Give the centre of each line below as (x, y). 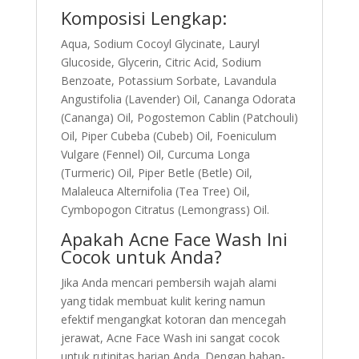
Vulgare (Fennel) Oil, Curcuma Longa (155, 154)
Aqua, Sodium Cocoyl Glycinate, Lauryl (160, 44)
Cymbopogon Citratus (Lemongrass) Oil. (165, 210)
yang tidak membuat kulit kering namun (163, 301)
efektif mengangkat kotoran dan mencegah (173, 319)
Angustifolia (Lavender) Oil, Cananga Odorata (178, 99)
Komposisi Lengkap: (143, 18)
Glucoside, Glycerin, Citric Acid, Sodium (161, 62)
